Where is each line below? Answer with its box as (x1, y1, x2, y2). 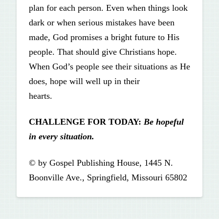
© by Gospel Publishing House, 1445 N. (28, 158, 173, 168)
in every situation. (28, 131, 94, 142)
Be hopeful (143, 117, 184, 127)
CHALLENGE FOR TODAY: (28, 117, 141, 127)
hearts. (28, 90, 79, 101)
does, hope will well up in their (28, 76, 140, 86)
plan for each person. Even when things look (28, 2, 188, 13)
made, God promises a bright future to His (28, 32, 179, 42)
